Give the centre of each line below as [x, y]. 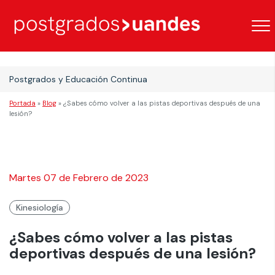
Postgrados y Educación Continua [78, 79]
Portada [22, 103]
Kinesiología [40, 207]
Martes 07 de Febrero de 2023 [79, 178]
